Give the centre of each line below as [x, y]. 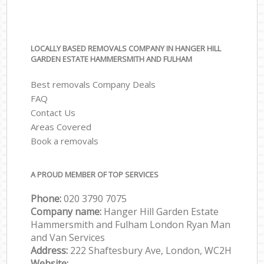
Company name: [67, 212]
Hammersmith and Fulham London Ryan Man [131, 225]
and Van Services [68, 238]
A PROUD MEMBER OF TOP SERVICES [95, 175]
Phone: [47, 199]
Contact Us [53, 112]
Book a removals [65, 141]
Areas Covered [61, 126]
